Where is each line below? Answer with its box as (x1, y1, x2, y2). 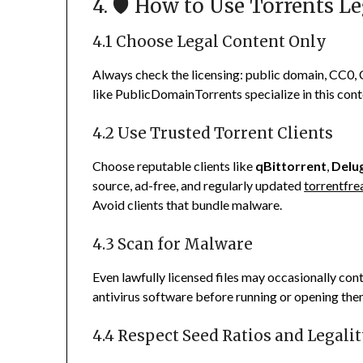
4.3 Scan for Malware (92, 235, 254, 254)
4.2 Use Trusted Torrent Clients (92, 124, 334, 143)
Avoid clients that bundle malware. (92, 197, 283, 213)
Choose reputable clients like (92, 158, 256, 174)
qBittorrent (255, 158, 327, 174)
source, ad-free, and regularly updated (92, 177, 302, 194)
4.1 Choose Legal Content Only (92, 32, 327, 52)
